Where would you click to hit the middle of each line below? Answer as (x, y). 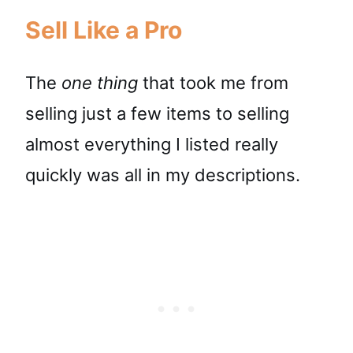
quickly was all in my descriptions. (163, 175)
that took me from (213, 82)
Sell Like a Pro (104, 30)
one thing (100, 82)
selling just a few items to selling (157, 113)
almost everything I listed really (152, 144)
